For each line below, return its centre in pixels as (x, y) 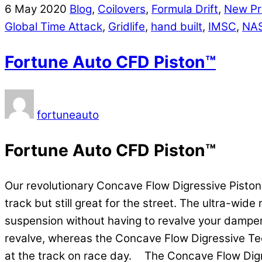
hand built (177, 26)
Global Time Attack (54, 26)
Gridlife (127, 26)
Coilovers (122, 9)
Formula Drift (185, 9)
